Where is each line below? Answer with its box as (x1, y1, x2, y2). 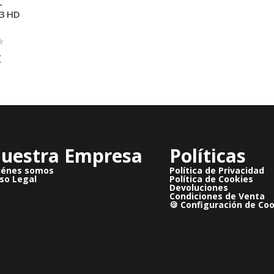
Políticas (169, 143, 246, 168)
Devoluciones (169, 181, 228, 193)
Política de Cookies (169, 172, 253, 185)
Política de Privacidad (169, 164, 264, 176)
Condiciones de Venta (169, 190, 265, 202)
